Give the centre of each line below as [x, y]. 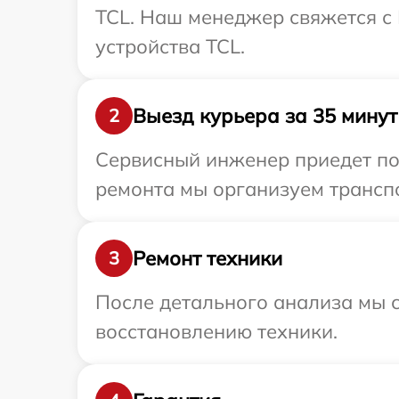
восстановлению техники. [216, 331]
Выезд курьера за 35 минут [265, 115]
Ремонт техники [208, 258]
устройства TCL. [170, 46]
